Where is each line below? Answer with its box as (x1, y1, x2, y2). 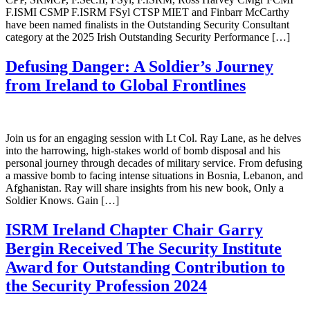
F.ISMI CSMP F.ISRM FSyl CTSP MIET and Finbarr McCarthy (6, 6, 289, 19)
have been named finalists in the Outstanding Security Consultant (6, 19, 289, 31)
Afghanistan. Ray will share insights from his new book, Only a (6, 182, 284, 194)
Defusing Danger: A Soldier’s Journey (6, 57, 273, 76)
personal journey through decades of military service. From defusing (6, 157, 302, 170)
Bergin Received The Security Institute (6, 239, 282, 258)
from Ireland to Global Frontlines (6, 76, 246, 95)
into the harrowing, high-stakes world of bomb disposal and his (6, 145, 280, 157)
